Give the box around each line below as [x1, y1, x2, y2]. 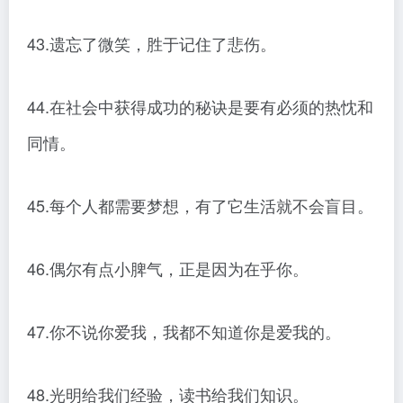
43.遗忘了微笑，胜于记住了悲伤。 [27, 31, 276, 56]
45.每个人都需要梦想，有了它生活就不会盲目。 [27, 193, 373, 218]
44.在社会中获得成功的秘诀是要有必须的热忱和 [27, 94, 373, 119]
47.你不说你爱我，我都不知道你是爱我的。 [27, 319, 341, 344]
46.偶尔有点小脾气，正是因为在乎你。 [27, 256, 309, 281]
